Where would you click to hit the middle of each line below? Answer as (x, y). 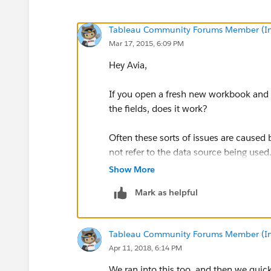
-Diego (122, 181)
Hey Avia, (128, 65)
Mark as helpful (166, 192)
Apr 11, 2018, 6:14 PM (145, 247)
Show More (132, 169)
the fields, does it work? (158, 108)
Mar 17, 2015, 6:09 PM (146, 43)
